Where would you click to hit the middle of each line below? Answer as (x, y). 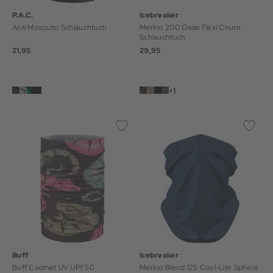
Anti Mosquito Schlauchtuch (60, 27)
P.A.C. (23, 15)
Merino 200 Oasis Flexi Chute (190, 27)
